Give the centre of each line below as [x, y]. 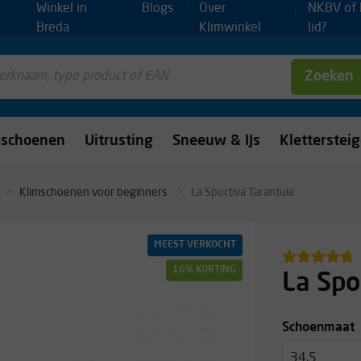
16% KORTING [205, 270]
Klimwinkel [230, 28]
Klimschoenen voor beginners [93, 193]
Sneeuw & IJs [216, 141]
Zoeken [329, 77]
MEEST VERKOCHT [195, 245]
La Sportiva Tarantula [243, 193]
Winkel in [62, 8]
